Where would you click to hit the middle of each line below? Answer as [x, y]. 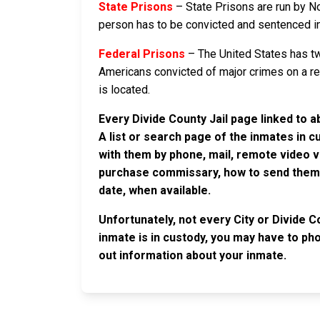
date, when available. [155, 191]
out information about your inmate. [192, 256]
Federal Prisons [142, 54]
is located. [124, 90]
